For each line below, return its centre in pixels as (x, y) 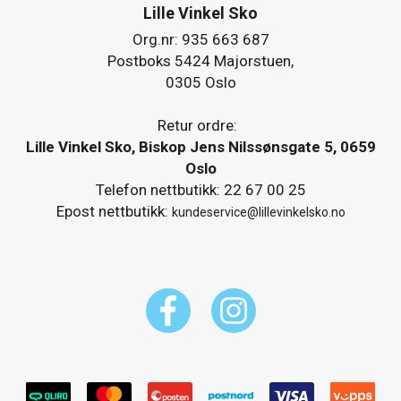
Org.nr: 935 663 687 (200, 39)
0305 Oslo (200, 82)
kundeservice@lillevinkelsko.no (258, 212)
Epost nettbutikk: (114, 211)
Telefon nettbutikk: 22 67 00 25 (200, 189)
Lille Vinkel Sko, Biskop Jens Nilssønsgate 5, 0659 (200, 146)
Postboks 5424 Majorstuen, (200, 60)
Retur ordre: (199, 125)
